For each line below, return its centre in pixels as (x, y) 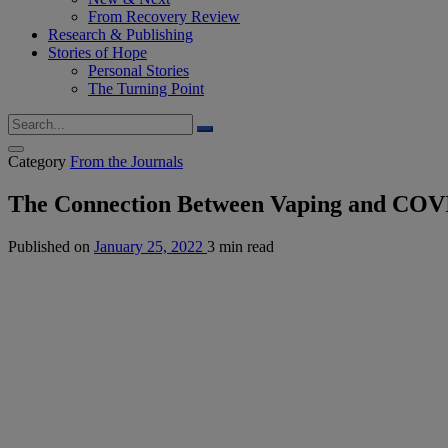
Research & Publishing (120, 34)
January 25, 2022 (148, 246)
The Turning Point (146, 88)
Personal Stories (138, 70)
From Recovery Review (164, 16)
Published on (49, 246)
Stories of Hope (97, 52)
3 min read (240, 246)
